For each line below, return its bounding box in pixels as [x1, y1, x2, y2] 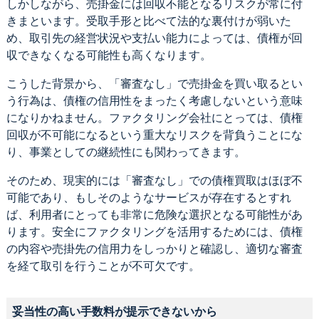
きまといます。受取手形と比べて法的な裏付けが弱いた [6, 14, 291, 27]
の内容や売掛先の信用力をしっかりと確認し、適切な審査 [6, 242, 303, 255]
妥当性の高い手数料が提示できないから [11, 305, 217, 318]
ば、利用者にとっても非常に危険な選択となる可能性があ [6, 208, 303, 221]
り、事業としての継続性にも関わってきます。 [6, 145, 246, 158]
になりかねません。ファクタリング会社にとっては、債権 [6, 111, 303, 124]
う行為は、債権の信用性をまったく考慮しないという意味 [6, 94, 303, 107]
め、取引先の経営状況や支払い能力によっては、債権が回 [6, 31, 303, 44]
